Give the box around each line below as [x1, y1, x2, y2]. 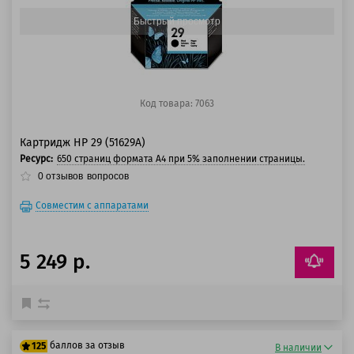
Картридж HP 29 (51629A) [20, 136, 145, 149]
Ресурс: [20, 153, 53, 164]
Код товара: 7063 [140, 98, 214, 109]
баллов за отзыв [50, 340, 126, 351]
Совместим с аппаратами [36, 200, 149, 211]
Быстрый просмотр [134, 15, 220, 27]
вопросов [87, 171, 129, 183]
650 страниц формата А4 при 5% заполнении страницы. [57, 153, 305, 164]
